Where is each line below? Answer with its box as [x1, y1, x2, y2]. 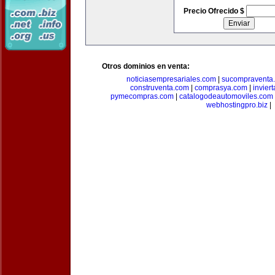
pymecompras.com [110, 92, 174, 101]
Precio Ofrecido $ [183, 7, 246, 15]
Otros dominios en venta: [102, 62, 190, 71]
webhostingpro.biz [206, 101, 268, 109]
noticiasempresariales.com [126, 75, 216, 83]
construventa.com [130, 83, 189, 92]
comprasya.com [194, 83, 247, 92]
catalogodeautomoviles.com [179, 92, 273, 101]
